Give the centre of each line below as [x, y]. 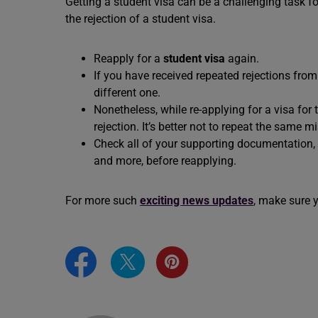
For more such [103, 201]
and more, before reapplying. [166, 161]
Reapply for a [128, 59]
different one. [128, 93]
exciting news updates [197, 201]
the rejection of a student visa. [142, 19]
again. [243, 59]
